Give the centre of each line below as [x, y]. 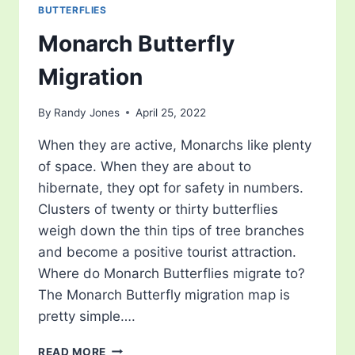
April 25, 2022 [171, 112]
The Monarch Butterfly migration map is [164, 294]
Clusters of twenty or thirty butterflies [158, 209]
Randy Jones [87, 112]
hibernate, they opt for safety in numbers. [171, 187]
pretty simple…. [87, 316]
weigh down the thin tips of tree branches [171, 230]
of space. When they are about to [145, 166]
